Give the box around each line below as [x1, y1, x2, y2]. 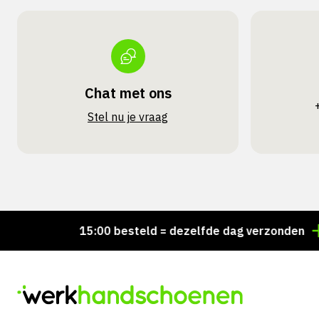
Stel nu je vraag [88, 110, 169, 124]
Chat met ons [84, 83, 172, 103]
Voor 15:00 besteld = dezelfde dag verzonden [9, 224, 263, 238]
